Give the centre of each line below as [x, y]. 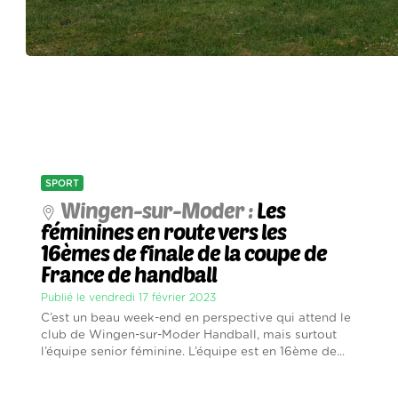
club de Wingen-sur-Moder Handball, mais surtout [189, 335]
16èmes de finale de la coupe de [184, 253]
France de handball [129, 275]
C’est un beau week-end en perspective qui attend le [196, 318]
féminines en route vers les [164, 232]
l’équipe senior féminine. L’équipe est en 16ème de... [193, 352]
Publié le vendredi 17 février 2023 [129, 298]
